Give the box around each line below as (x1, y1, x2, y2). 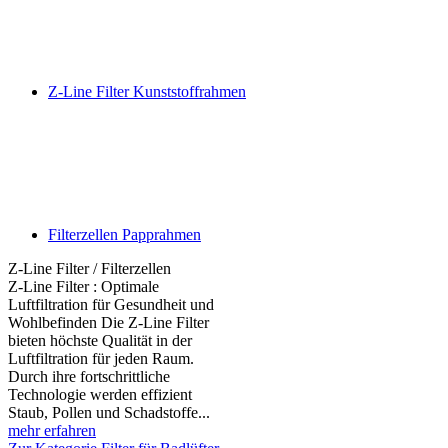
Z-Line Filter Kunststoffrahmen (48, 83, 246, 100)
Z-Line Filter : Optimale (8, 278, 159, 295)
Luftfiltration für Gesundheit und (8, 296, 214, 313)
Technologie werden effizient (8, 386, 192, 403)
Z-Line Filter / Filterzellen (8, 260, 171, 277)
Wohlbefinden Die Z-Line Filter (8, 314, 209, 331)
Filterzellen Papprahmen (48, 226, 201, 243)
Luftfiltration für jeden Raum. (8, 350, 194, 367)
